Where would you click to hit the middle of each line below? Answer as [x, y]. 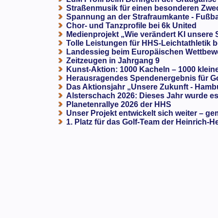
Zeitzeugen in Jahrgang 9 [113, 61]
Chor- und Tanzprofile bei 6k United [132, 26]
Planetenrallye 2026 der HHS [119, 105]
